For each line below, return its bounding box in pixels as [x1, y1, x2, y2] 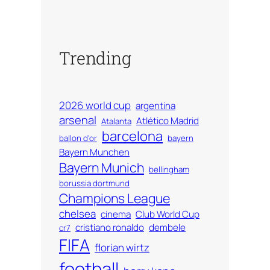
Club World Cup [136, 207, 199, 221]
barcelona [102, 126, 163, 145]
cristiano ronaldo [75, 221, 144, 234]
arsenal [59, 111, 96, 127]
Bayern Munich [59, 158, 144, 176]
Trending [59, 46, 131, 69]
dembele [149, 221, 186, 234]
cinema [101, 207, 131, 221]
